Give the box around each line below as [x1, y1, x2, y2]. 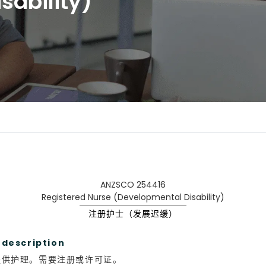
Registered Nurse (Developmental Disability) [42, 191, 224, 203]
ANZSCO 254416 [100, 178, 166, 191]
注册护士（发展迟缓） [88, 207, 178, 220]
